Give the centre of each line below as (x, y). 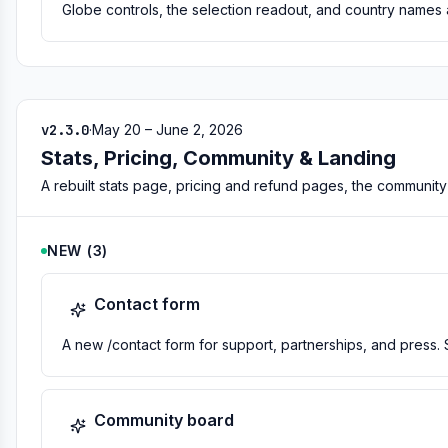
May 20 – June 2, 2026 (167, 129)
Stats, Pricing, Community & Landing (218, 158)
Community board (164, 420)
